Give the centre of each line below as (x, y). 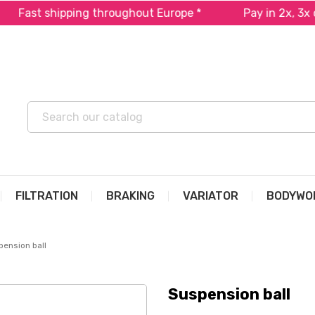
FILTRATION (47, 196)
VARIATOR (211, 196)
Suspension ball (229, 294)
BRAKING (130, 196)
